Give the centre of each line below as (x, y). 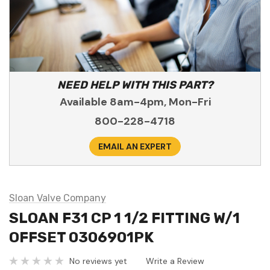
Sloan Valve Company (58, 198)
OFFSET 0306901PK (81, 238)
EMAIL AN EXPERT (135, 147)
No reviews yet (98, 261)
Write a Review (175, 261)
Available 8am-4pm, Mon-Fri (135, 102)
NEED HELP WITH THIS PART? (135, 85)
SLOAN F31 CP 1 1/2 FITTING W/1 (124, 218)
